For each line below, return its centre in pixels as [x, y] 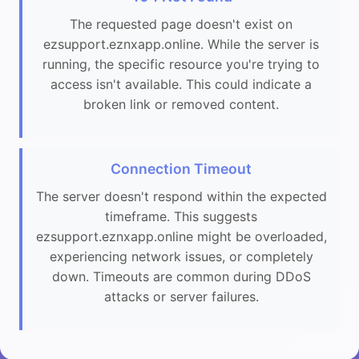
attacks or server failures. [181, 297]
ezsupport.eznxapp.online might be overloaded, [181, 237]
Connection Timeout [181, 169]
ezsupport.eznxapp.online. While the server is [181, 44]
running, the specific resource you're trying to [181, 64]
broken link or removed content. [181, 104]
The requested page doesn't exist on [181, 24]
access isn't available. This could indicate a [181, 84]
